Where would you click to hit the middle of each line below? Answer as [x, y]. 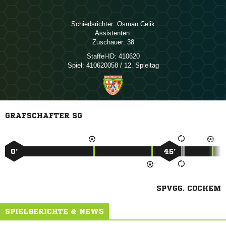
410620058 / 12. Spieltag [121, 65]
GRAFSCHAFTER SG [44, 116]
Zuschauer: [108, 42]
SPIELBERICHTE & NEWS [54, 211]
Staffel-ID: [101, 56]
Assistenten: [113, 33]
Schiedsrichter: [93, 24]
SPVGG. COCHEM [189, 188]
